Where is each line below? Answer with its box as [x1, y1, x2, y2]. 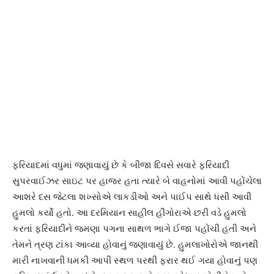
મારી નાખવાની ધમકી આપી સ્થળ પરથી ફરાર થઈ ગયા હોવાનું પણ [12, 254, 257, 267]
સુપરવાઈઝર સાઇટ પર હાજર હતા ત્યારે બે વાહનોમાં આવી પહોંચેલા [12, 175, 262, 187]
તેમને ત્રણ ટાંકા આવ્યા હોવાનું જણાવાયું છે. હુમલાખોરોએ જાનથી [12, 239, 258, 251]
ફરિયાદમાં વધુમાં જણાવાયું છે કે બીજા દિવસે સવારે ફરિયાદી [12, 159, 229, 171]
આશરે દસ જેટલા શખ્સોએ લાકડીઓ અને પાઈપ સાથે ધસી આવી [12, 191, 251, 203]
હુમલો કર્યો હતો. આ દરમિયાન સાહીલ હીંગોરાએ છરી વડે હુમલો [12, 207, 246, 219]
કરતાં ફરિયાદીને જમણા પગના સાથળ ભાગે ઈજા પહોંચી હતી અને [12, 223, 256, 235]
